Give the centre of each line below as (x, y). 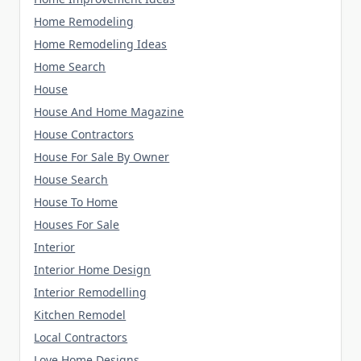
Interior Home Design (93, 269)
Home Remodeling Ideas (101, 44)
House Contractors (84, 134)
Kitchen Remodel (80, 314)
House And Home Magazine (109, 111)
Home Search (70, 66)
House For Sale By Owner (102, 156)
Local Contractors (81, 337)
